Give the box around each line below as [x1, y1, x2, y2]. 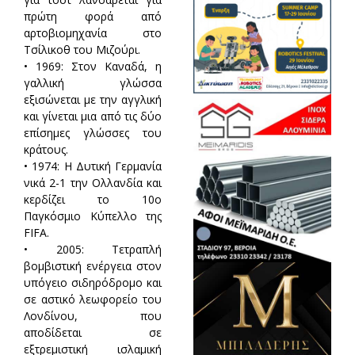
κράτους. [23, 141, 68, 157]
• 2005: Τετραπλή [23, 241, 162, 257]
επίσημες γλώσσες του [23, 124, 162, 140]
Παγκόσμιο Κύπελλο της [23, 208, 162, 223]
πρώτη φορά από [23, 8, 162, 24]
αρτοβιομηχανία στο [23, 25, 162, 40]
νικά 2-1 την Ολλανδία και [23, 174, 162, 190]
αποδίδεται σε [23, 324, 162, 340]
